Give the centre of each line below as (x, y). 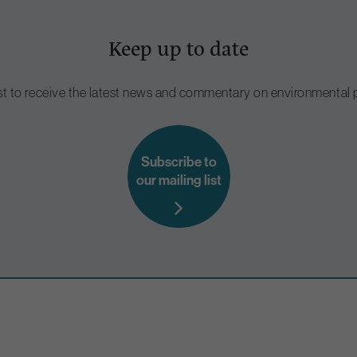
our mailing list (178, 179)
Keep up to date (178, 47)
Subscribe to (178, 161)
